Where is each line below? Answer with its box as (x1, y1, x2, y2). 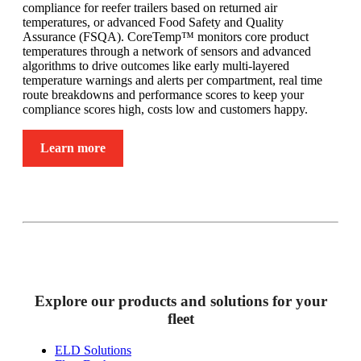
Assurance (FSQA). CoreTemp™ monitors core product (23, 29, 309, 44)
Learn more (40, 140, 106, 155)
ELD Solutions (55, 342, 131, 357)
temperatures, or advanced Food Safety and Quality (23, 15, 284, 29)
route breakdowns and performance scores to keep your (23, 87, 304, 102)
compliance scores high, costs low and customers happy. (23, 102, 308, 116)
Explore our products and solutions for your (34, 293, 327, 310)
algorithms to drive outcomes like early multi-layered (23, 58, 289, 73)
